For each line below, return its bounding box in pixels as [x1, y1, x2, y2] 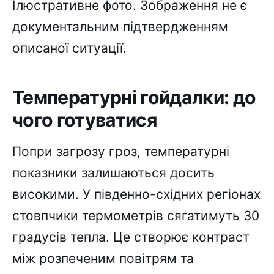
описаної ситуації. [12, 40, 127, 56]
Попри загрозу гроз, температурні [12, 143, 229, 159]
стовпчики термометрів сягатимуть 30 [12, 207, 259, 223]
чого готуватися [12, 108, 157, 131]
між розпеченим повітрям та [12, 250, 194, 266]
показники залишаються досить [12, 165, 215, 180]
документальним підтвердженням [12, 18, 228, 34]
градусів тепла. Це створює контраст [12, 229, 250, 245]
